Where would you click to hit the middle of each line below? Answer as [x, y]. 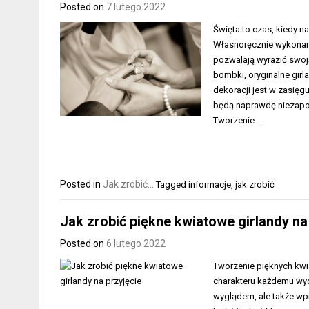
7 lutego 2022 [136, 7]
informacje [210, 185]
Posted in [81, 184]
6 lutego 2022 [136, 243]
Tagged [172, 185]
